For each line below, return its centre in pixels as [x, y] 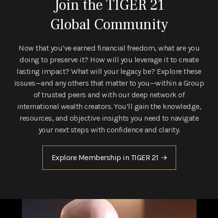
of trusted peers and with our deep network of [109, 94]
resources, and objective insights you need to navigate [109, 118]
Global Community [109, 24]
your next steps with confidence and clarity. [109, 129]
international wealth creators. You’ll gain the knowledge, [109, 106]
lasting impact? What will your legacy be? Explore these [109, 71]
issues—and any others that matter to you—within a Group [109, 83]
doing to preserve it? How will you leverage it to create [109, 59]
